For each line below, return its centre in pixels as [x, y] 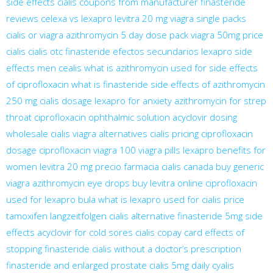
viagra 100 [115, 150]
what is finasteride [110, 84]
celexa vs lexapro [76, 18]
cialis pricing [174, 133]
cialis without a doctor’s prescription [167, 248]
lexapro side [227, 51]
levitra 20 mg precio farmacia [99, 166]
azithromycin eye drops [81, 183]
